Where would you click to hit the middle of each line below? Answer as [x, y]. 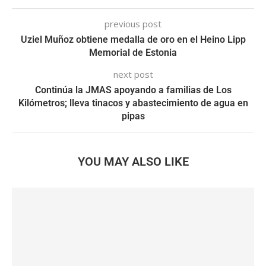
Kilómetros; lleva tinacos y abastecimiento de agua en [133, 103]
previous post [133, 23]
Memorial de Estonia [133, 52]
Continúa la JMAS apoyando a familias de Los [133, 90]
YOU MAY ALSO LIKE [133, 161]
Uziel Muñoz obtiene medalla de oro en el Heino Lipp [133, 39]
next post [133, 74]
